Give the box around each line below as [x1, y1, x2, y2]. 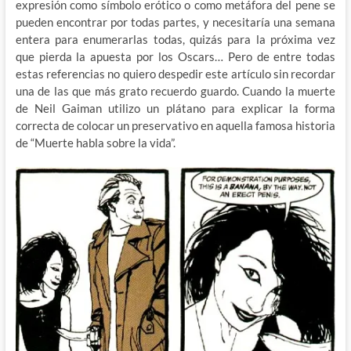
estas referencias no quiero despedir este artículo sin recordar [15, 67, 336, 81]
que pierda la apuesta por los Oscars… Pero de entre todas [15, 49, 336, 64]
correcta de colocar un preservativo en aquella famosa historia [15, 118, 336, 133]
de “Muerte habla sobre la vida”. [15, 136, 175, 150]
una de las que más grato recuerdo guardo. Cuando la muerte [15, 84, 336, 99]
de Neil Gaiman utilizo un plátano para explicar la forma [15, 101, 336, 116]
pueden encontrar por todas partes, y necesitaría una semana [15, 15, 336, 30]
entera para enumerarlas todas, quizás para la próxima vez [15, 32, 336, 47]
